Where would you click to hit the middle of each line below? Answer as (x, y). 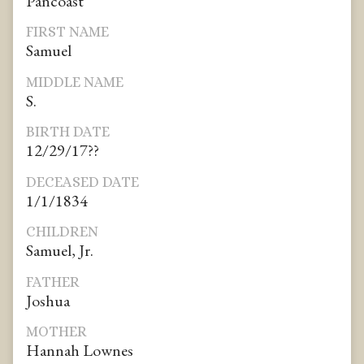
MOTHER (56, 332)
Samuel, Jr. (60, 251)
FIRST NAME (67, 32)
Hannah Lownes (80, 351)
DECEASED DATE (82, 182)
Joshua (48, 300)
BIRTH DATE (68, 132)
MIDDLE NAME (75, 82)
